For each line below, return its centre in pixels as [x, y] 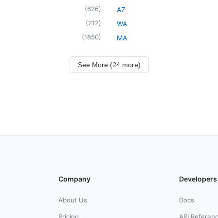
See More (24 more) [109, 64]
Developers [198, 179]
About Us [73, 200]
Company [74, 179]
